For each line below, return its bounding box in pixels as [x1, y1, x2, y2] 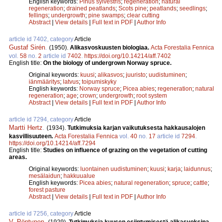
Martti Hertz [9, 124, 43, 132]
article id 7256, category [9, 210, 74, 218]
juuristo [126, 71, 146, 79]
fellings [29, 12, 48, 19]
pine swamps [88, 12, 124, 19]
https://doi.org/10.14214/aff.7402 [84, 53, 171, 60]
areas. [9, 154, 27, 161]
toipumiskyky [82, 78, 116, 86]
